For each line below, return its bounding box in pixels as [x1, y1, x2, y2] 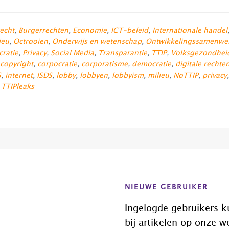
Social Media [51, 50, 94, 57]
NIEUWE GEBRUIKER [125, 184, 208, 191]
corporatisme [81, 61, 128, 68]
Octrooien [13, 38, 48, 45]
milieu [148, 72, 169, 79]
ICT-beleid [111, 27, 148, 34]
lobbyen [80, 72, 108, 79]
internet [5, 72, 33, 79]
